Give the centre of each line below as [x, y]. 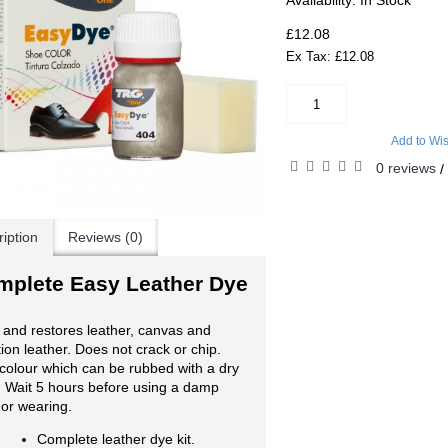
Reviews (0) [105, 237]
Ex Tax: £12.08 [329, 56]
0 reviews [405, 168]
